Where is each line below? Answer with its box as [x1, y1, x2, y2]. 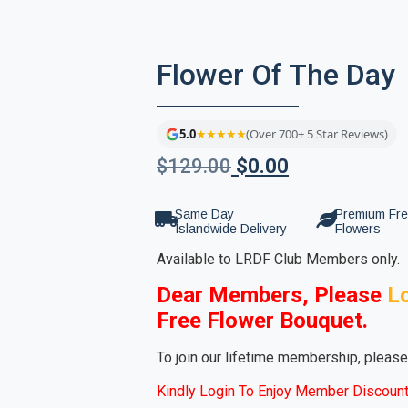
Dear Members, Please [157, 282, 387, 309]
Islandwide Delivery [175, 220, 287, 236]
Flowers [335, 220, 381, 236]
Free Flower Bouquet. [157, 308, 368, 334]
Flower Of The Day [157, 57, 395, 93]
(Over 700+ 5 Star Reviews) [246, 126, 388, 143]
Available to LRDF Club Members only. [157, 250, 400, 268]
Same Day [175, 206, 234, 221]
